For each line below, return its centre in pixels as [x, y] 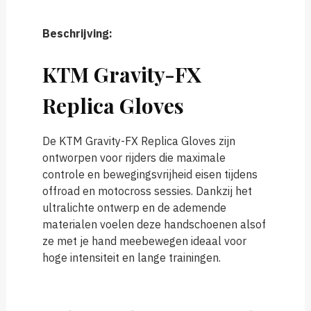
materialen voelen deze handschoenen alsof [154, 224]
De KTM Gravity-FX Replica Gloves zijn [138, 141]
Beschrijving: [77, 33]
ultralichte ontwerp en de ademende [134, 207]
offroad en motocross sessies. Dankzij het [147, 191]
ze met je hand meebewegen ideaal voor [144, 241]
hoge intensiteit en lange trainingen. [131, 257]
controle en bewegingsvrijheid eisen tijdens [150, 174]
